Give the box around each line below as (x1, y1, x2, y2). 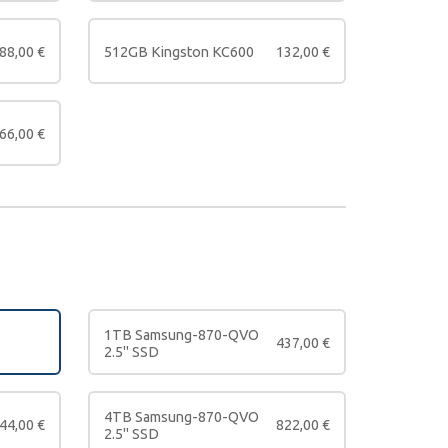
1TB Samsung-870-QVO (104, 326, 259, 343)
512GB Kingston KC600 (104, 44, 254, 61)
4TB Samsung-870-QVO (104, 408, 259, 425)
